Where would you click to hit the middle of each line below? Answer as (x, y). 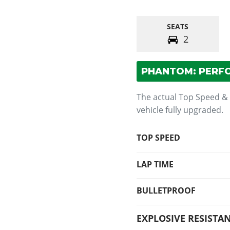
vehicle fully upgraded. (180, 110)
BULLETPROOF (166, 191)
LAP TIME (155, 164)
